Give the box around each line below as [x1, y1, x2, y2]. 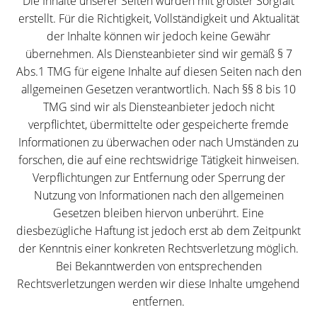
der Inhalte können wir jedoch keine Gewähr [47, 28, 270, 44]
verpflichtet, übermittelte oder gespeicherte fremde [28, 116, 289, 132]
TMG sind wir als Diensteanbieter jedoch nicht [42, 98, 275, 115]
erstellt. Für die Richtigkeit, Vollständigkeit [18, 10, 230, 26]
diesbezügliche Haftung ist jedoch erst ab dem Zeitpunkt [16, 222, 301, 238]
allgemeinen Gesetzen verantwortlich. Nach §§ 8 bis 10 [21, 81, 296, 97]
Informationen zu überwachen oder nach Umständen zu [18, 134, 299, 150]
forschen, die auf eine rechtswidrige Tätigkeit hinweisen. [18, 151, 299, 168]
